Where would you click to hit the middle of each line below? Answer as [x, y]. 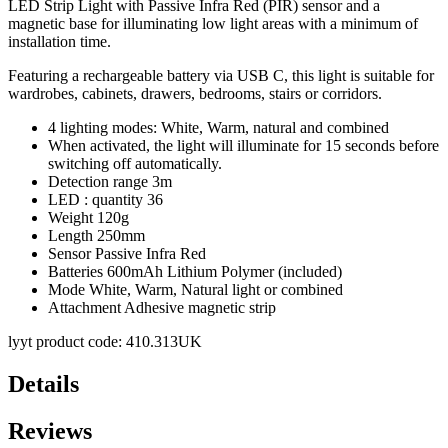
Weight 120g [88, 217]
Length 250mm [96, 235]
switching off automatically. [135, 163]
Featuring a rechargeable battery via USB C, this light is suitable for [221, 75]
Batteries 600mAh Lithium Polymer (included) [195, 271]
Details [43, 383]
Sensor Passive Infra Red [127, 253]
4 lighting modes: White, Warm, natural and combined [218, 127]
